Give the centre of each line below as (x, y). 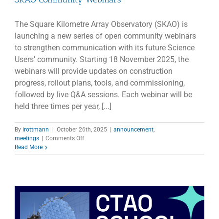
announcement (133, 130)
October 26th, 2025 (82, 130)
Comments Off (65, 139)
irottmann (36, 130)
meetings (27, 139)
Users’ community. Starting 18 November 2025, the (102, 60)
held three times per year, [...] (63, 107)
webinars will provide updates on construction (94, 71)
